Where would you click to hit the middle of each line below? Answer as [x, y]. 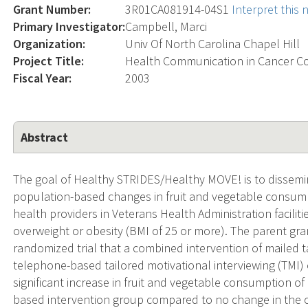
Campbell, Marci [166, 26]
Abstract [45, 137]
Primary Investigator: [69, 26]
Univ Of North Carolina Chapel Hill [213, 43]
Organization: [49, 43]
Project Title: [49, 60]
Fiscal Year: [43, 78]
